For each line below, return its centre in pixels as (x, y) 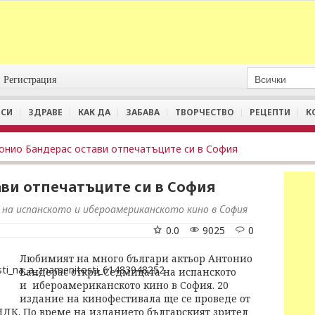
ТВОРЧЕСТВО (205, 112)
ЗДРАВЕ (45, 112)
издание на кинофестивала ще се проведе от (135, 298)
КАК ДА (94, 112)
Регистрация (30, 80)
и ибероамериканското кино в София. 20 (124, 285)
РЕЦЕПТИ (270, 112)
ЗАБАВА (143, 112)
